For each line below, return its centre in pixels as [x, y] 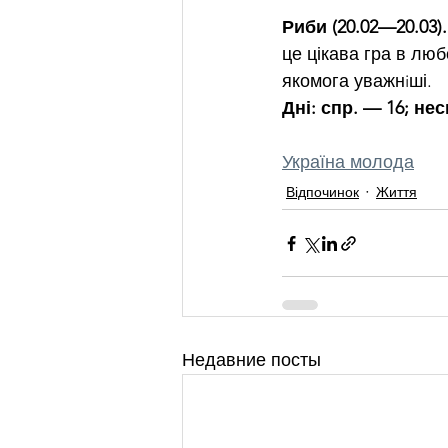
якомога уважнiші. [357, 81]
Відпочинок [322, 192]
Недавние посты [251, 360]
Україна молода [348, 162]
